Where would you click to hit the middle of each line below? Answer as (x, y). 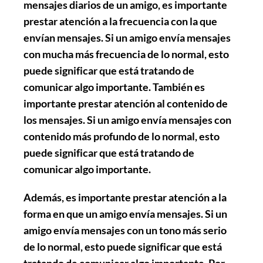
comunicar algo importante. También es (114, 87)
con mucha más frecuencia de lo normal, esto (126, 54)
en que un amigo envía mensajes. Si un (139, 213)
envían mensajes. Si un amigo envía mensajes (127, 37)
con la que (193, 21)
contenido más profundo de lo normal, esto (122, 136)
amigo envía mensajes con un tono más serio (125, 230)
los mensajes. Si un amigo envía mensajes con (127, 119)
